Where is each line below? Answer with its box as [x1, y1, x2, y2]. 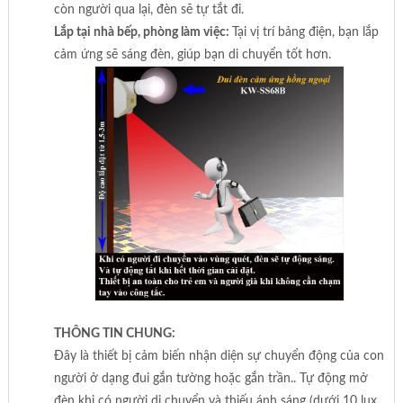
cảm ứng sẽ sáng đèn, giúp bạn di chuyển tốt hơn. [53, 48, 331, 61]
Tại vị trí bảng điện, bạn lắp [231, 25, 379, 39]
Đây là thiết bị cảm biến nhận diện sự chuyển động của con [53, 349, 384, 363]
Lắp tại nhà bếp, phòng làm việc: [53, 25, 232, 39]
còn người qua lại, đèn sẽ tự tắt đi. [53, 3, 244, 16]
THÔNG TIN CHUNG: [53, 327, 175, 340]
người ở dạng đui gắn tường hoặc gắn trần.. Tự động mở [53, 372, 368, 385]
